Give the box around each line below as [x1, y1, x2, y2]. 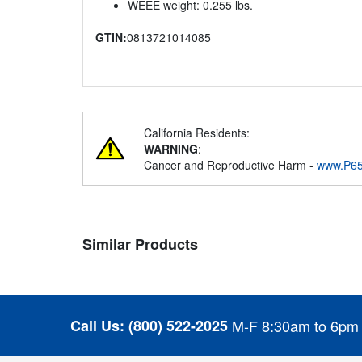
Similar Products [82, 234, 198, 255]
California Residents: [144, 124, 250, 141]
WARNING [144, 141, 198, 158]
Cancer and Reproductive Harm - [144, 157, 317, 174]
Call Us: [70, 314, 124, 336]
